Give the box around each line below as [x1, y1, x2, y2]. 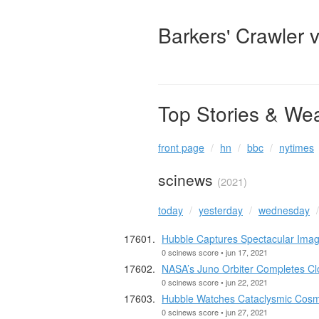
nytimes [279, 140, 314, 155]
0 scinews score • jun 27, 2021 [162, 305, 268, 318]
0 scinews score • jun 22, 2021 [162, 276, 268, 288]
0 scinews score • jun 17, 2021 [162, 246, 268, 258]
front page [158, 140, 204, 155]
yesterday [199, 202, 243, 217]
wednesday [258, 202, 310, 217]
